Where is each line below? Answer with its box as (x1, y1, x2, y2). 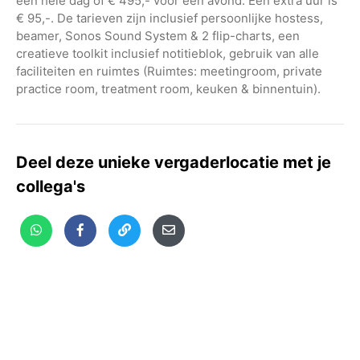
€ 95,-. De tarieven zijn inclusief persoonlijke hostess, (16, 10, 323, 26)
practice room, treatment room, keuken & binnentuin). (16, 80, 321, 96)
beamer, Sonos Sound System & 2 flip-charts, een (16, 27, 300, 43)
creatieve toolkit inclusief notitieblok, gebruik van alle (16, 45, 319, 61)
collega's (16, 176, 85, 196)
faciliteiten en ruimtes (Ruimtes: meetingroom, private (16, 63, 322, 79)
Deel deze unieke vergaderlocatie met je (16, 152, 331, 172)
